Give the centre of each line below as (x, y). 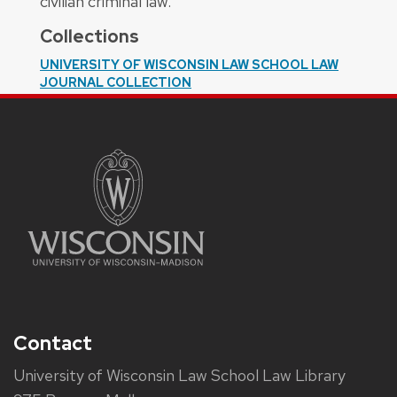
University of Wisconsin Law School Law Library (179, 375)
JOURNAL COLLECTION (116, 83)
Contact (53, 343)
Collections (90, 37)
